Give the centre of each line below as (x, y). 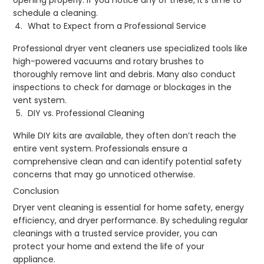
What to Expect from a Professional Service (117, 26)
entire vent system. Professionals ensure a (100, 148)
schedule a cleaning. (56, 13)
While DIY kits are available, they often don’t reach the (125, 135)
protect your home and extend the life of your (109, 246)
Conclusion (36, 191)
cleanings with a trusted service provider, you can (115, 233)
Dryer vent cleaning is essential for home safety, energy (129, 207)
